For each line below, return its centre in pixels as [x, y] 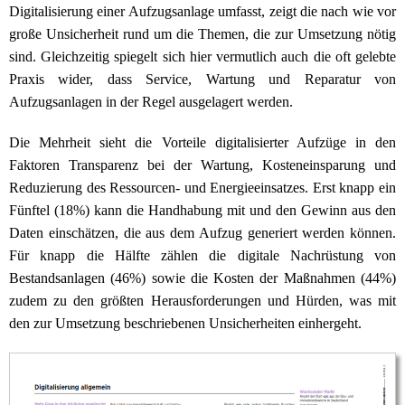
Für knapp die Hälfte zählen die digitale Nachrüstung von [202, 256]
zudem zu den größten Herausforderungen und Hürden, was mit [202, 301]
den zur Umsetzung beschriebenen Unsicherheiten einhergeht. [185, 324]
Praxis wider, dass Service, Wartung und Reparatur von [202, 80]
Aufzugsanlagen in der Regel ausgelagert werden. [151, 102]
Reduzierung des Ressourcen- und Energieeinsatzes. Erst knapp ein [202, 188]
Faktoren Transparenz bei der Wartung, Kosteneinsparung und [202, 165]
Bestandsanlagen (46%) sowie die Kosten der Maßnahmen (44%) [202, 278]
